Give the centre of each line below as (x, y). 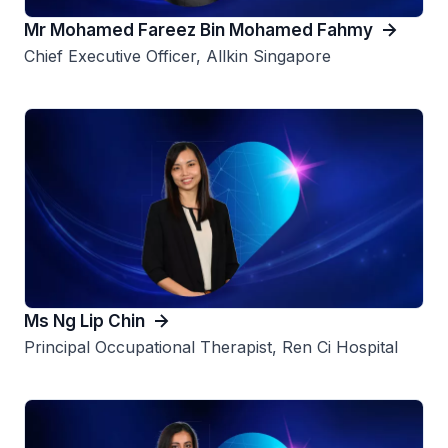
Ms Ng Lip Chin (84, 320)
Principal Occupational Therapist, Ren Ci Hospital (211, 346)
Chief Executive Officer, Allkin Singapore (177, 55)
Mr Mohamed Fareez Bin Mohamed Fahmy (198, 29)
